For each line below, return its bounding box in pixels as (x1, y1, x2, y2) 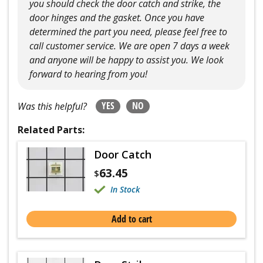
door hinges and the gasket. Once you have (29, 11, 204, 24)
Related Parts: (18, 123, 85, 136)
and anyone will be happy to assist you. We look (29, 53, 224, 66)
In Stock (110, 183, 140, 195)
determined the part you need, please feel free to (29, 25, 227, 38)
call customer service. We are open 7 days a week (29, 39, 230, 52)
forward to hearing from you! (29, 67, 147, 80)
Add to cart (111, 212, 152, 225)
